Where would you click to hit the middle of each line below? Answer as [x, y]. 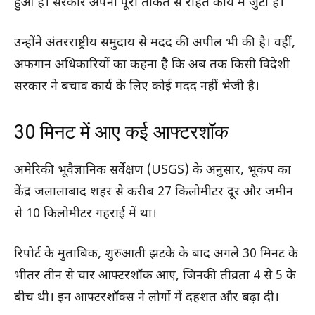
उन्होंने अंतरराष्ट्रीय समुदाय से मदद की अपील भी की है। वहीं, [155, 43]
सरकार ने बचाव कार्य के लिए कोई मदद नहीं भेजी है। [137, 86]
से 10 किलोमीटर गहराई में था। [85, 214]
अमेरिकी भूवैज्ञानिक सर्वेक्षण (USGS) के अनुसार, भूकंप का [153, 170]
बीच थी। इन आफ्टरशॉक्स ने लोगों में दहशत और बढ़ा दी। [147, 297]
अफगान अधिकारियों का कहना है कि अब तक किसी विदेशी [152, 65]
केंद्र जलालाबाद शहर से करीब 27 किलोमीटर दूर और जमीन [154, 192]
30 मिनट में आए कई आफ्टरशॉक [121, 132]
